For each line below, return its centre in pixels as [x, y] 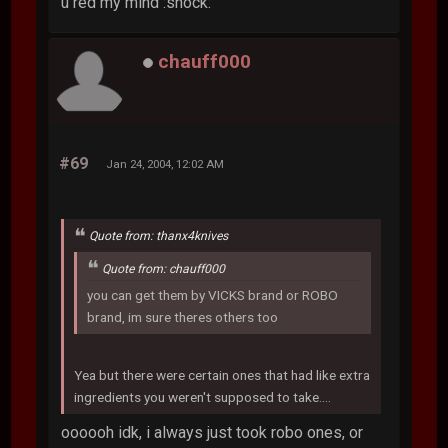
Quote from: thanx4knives [159, 235]
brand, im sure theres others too [183, 317]
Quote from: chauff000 [164, 268]
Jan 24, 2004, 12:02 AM [165, 163]
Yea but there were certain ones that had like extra [222, 375]
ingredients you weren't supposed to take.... [203, 397]
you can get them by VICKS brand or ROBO [213, 295]
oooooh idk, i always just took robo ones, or [212, 433]
